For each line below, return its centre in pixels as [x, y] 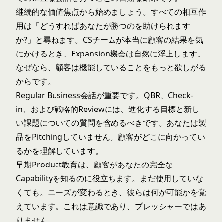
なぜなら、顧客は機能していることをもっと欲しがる [111, 67]
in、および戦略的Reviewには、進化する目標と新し [108, 109]
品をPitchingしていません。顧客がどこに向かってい [111, 137]
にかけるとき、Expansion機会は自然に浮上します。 [111, 54]
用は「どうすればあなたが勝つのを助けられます [103, 26]
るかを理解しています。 [59, 151]
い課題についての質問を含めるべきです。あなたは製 [111, 123]
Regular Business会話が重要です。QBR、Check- [105, 95]
